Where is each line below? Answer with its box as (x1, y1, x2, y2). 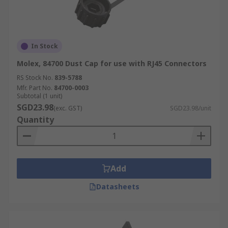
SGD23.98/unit (170, 104, 211, 112)
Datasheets (96, 182, 139, 191)
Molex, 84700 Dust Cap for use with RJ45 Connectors (17, 59, 207, 68)
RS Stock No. (17, 73, 53, 82)
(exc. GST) (53, 104, 82, 112)
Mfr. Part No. (17, 83, 52, 92)
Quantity (17, 114, 54, 125)
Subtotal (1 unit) (17, 92, 62, 100)
